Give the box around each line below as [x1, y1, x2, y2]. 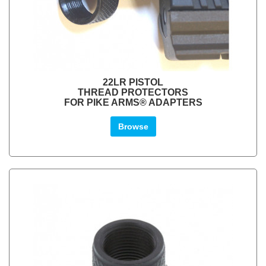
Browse [118, 122, 148, 131]
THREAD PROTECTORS [78, 87, 188, 97]
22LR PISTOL [103, 77, 163, 87]
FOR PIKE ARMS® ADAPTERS [64, 97, 202, 107]
